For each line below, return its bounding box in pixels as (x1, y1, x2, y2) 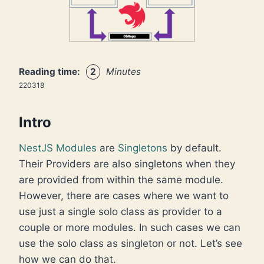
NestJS (19, 142, 53, 154)
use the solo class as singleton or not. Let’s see (19, 237, 242, 250)
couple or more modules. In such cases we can (19, 222, 240, 234)
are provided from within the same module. (19, 174, 223, 186)
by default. (167, 142, 222, 154)
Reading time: (19, 66, 80, 78)
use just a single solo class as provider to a (19, 206, 222, 218)
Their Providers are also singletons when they (19, 158, 235, 170)
